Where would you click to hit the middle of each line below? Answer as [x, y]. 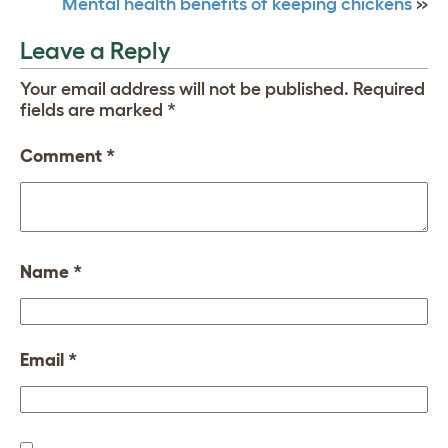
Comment [63, 155]
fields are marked [93, 109]
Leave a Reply [95, 50]
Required [389, 88]
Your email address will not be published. [184, 88]
